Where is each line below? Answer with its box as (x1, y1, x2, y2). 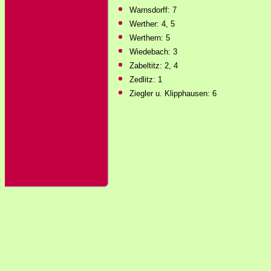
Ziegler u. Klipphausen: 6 (129, 89, 217, 98)
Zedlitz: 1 (129, 75, 162, 84)
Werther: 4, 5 (129, 19, 175, 28)
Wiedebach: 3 (129, 47, 177, 56)
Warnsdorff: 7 (129, 5, 177, 15)
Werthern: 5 (129, 33, 170, 42)
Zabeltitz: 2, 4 (129, 61, 178, 70)
